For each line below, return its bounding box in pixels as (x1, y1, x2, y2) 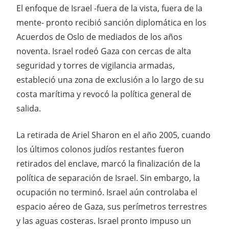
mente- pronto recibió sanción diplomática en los (16, 16, 207, 28)
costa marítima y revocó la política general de (16, 88, 191, 100)
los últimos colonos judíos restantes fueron (16, 143, 184, 155)
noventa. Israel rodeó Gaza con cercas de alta (16, 45, 191, 57)
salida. (16, 102, 41, 114)
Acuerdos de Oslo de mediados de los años (16, 31, 182, 42)
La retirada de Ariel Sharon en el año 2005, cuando (16, 129, 211, 141)
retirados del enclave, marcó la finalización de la (16, 157, 200, 169)
